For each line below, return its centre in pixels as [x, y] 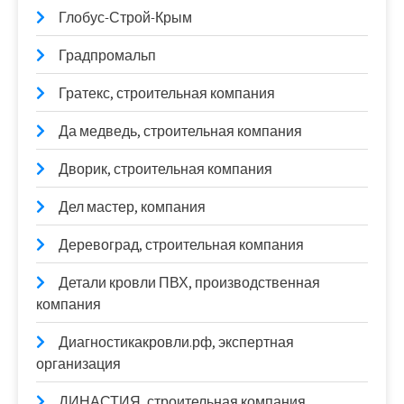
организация [78, 364]
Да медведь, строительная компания [180, 131]
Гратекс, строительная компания [167, 93]
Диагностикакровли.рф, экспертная [176, 342]
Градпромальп [107, 55]
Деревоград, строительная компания [181, 245]
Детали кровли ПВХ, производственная [189, 283]
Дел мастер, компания [132, 207]
